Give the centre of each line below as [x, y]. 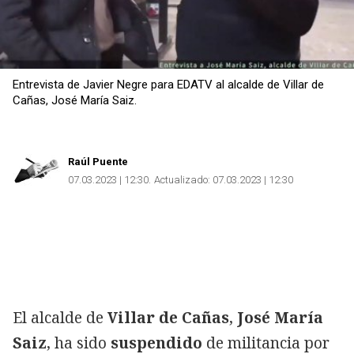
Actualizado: [182, 180]
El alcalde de [60, 317]
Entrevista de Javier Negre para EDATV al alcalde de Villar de [168, 84]
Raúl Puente [98, 161]
